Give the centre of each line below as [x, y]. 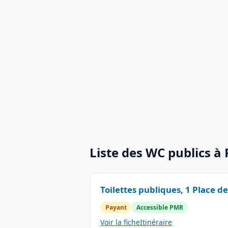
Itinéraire [156, 222]
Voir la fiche [120, 222]
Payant [116, 207]
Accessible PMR [160, 207]
